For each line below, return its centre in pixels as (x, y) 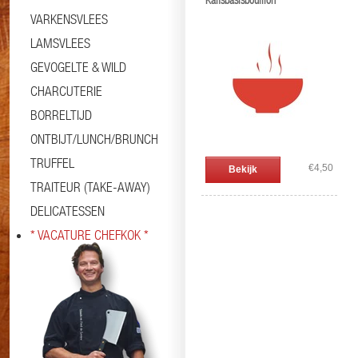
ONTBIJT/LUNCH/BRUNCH (94, 139)
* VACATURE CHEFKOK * (89, 235)
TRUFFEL (52, 163)
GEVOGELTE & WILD (78, 67)
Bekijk (243, 169)
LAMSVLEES (60, 43)
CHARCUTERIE (66, 91)
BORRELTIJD (61, 115)
